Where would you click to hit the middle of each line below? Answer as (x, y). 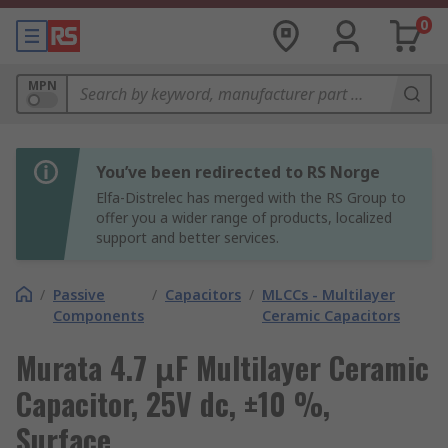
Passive (79, 294)
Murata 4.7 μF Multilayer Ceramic (222, 367)
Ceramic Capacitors (331, 315)
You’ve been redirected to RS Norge (238, 172)
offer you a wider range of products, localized (244, 217)
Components (98, 315)
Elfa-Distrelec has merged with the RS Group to (251, 197)
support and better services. (187, 237)
